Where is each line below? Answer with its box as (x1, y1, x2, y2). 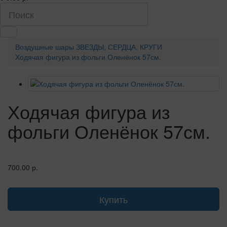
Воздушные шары (15, 41, 74, 52)
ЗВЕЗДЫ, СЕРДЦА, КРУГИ (76, 41, 162, 52)
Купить (99, 192, 128, 206)
